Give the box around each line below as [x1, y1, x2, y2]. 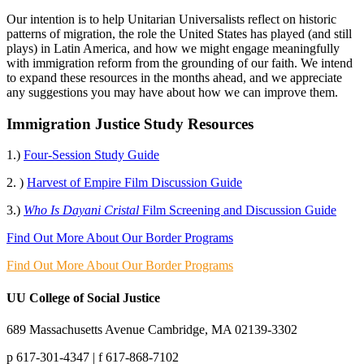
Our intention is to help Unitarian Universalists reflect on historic [6, 12, 336, 26]
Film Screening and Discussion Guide [139, 203, 336, 218]
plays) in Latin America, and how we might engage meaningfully [6, 41, 340, 55]
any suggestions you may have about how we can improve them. [6, 85, 338, 99]
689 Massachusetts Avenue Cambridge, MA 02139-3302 [6, 322, 297, 336]
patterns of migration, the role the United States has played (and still [6, 27, 352, 41]
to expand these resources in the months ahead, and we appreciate [6, 71, 342, 84]
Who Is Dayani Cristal [24, 203, 139, 218]
